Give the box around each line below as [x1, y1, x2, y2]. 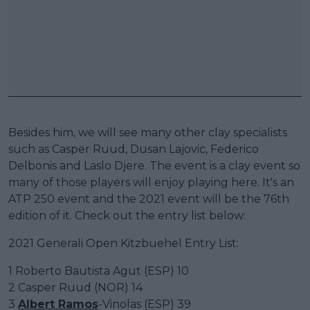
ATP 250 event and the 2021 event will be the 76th [8, 192, 289, 206]
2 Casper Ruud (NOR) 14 [8, 280, 143, 294]
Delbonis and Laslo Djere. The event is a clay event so [8, 158, 300, 172]
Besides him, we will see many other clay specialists [8, 125, 287, 139]
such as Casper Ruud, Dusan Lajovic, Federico [8, 142, 259, 156]
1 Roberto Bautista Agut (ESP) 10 [8, 264, 189, 277]
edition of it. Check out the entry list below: [8, 208, 246, 222]
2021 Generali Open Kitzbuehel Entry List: [8, 236, 239, 250]
